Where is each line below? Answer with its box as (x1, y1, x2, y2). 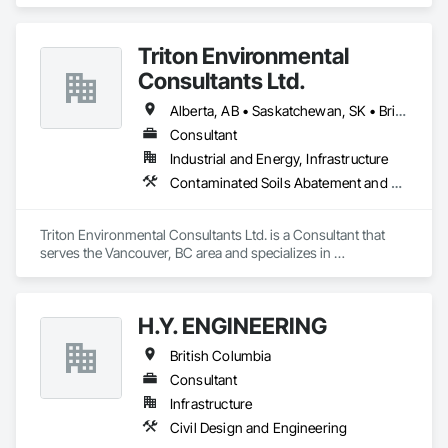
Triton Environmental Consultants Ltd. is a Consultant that (40, 226, 385, 243)
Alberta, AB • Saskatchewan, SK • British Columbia (395, 102, 407, 119)
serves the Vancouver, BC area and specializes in (40, 244, 331, 261)
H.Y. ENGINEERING (138, 312, 327, 339)
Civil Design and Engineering (170, 419, 348, 436)
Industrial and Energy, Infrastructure (170, 150, 389, 167)
